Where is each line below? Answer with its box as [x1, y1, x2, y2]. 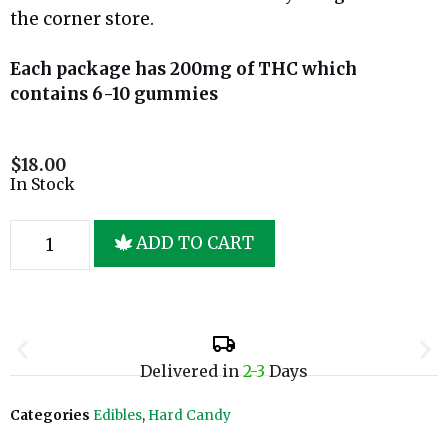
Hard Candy [148, 407, 231, 425]
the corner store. [10, 7, 154, 30]
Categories [10, 407, 90, 425]
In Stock [10, 175, 75, 195]
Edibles [93, 407, 142, 425]
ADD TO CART [136, 231, 255, 254]
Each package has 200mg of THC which [10, 58, 357, 81]
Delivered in [140, 360, 243, 381]
